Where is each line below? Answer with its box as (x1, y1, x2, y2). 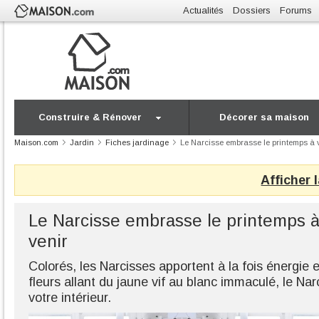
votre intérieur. (28, 291, 111, 305)
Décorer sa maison (219, 112, 310, 122)
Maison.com (14, 138, 58, 147)
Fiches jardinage (105, 138, 169, 147)
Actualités (183, 5, 224, 16)
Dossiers (233, 5, 271, 16)
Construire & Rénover (38, 112, 142, 122)
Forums (280, 5, 312, 16)
